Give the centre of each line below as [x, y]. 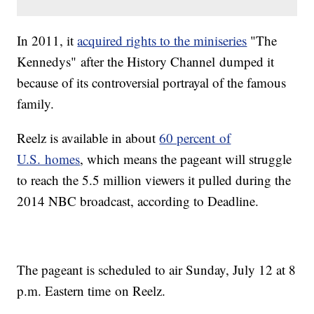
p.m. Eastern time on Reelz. [91, 291]
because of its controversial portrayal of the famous [152, 83]
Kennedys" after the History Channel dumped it [146, 62]
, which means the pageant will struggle [186, 159]
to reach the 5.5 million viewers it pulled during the [154, 180]
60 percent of [195, 138]
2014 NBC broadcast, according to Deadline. [138, 201]
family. [36, 104]
